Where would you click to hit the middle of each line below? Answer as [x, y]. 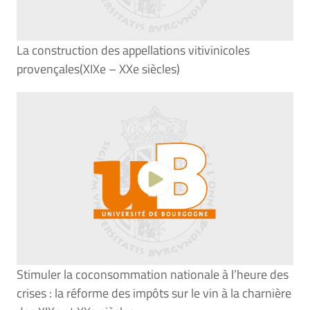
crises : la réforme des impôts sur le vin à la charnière [154, 293]
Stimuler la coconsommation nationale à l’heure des [153, 274]
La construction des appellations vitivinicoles [133, 50]
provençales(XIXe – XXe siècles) [98, 69]
